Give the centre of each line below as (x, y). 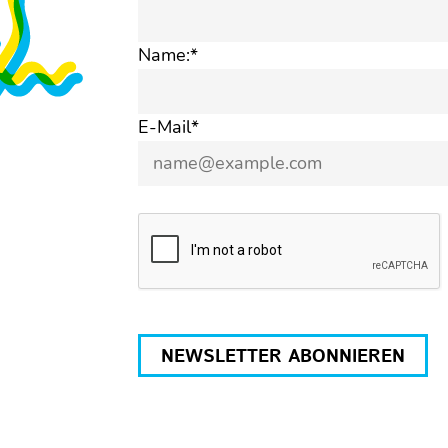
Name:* (167, 55)
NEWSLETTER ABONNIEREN (282, 357)
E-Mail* (168, 127)
